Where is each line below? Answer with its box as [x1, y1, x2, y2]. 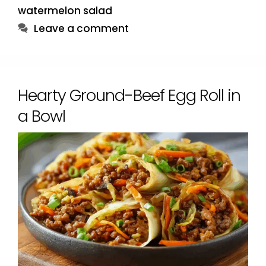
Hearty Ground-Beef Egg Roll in [18, 84, 240, 106]
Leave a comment [34, 21, 129, 36]
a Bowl [18, 104, 65, 127]
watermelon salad [18, 3, 112, 18]
